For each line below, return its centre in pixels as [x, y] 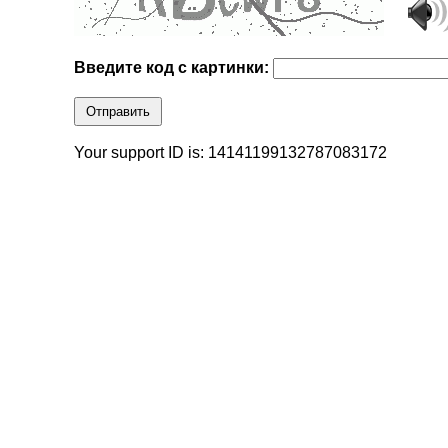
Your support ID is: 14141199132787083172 [231, 153]
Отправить [118, 112]
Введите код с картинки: [174, 68]
